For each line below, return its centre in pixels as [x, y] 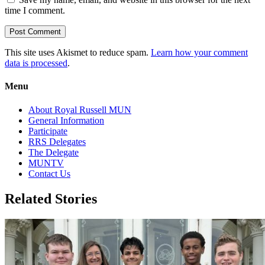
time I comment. [35, 11]
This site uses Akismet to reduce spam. [78, 53]
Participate [48, 131]
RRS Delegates [57, 141]
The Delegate [54, 152]
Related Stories [51, 198]
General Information [66, 120]
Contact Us [49, 173]
